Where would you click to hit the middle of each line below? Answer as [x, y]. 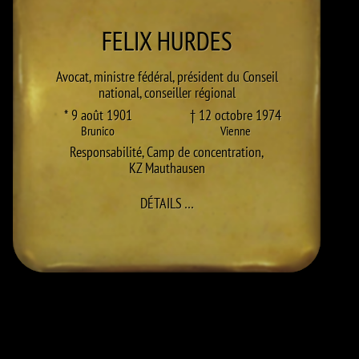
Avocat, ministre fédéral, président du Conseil [167, 77]
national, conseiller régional [167, 93]
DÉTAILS [161, 203]
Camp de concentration [204, 152]
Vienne [236, 131]
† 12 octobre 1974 [236, 115]
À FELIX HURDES [234, 202]
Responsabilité [106, 152]
